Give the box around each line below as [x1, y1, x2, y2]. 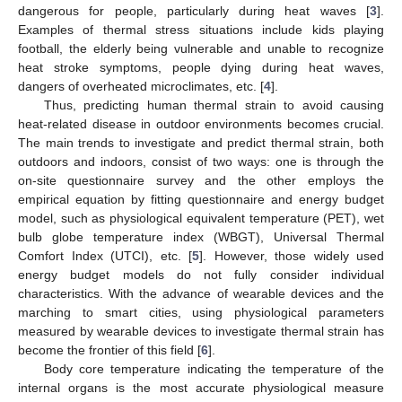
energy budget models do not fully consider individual [18, 267, 384, 282]
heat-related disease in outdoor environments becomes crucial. [18, 116, 384, 131]
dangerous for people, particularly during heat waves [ [18, 3, 370, 18]
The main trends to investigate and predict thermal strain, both [18, 135, 384, 150]
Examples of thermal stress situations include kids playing [18, 22, 384, 37]
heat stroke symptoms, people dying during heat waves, [18, 59, 384, 74]
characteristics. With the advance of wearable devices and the [18, 285, 384, 301]
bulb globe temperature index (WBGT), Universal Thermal [18, 229, 384, 244]
